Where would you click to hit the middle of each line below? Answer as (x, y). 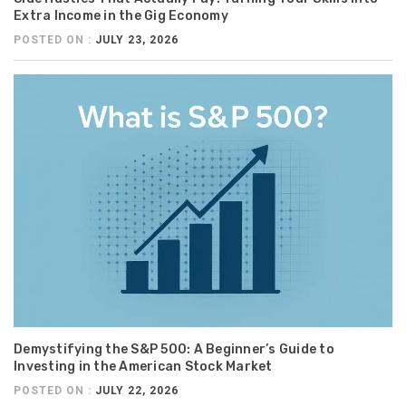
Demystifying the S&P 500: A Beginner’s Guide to (174, 349)
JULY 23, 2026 (137, 40)
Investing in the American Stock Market (143, 366)
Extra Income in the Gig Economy (121, 16)
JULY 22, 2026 (137, 390)
